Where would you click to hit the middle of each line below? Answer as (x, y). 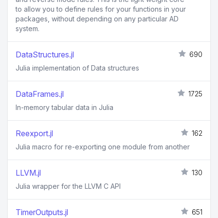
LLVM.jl (28, 173)
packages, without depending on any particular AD (97, 19)
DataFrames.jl (40, 94)
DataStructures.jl (45, 54)
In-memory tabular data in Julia (64, 107)
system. (27, 28)
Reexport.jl (34, 133)
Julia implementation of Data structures (77, 68)
